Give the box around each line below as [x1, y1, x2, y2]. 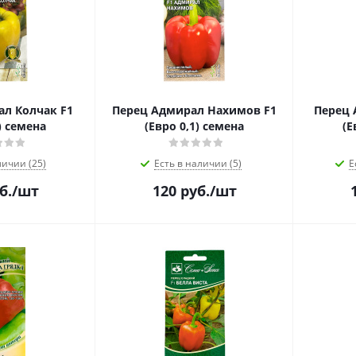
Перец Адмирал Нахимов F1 [112, 103, 277, 118]
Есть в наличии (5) [153, 157, 242, 170]
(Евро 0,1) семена [145, 118, 244, 133]
